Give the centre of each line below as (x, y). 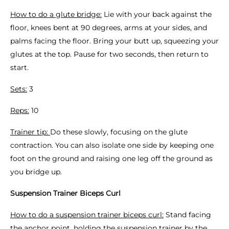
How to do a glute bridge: (56, 14)
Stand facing (187, 215)
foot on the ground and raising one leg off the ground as (111, 158)
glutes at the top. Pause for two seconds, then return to (109, 54)
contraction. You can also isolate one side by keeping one (112, 145)
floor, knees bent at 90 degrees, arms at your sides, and (109, 28)
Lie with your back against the (157, 14)
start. (19, 67)
